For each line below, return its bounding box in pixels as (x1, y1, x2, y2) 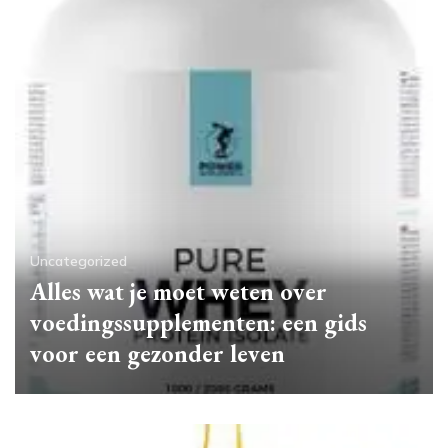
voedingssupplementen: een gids (30, 306, 367, 338)
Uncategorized (30, 251, 127, 270)
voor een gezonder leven (30, 337, 285, 369)
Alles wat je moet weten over (30, 275, 327, 307)
